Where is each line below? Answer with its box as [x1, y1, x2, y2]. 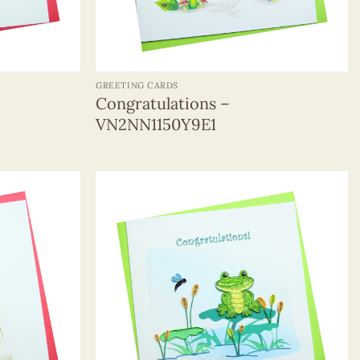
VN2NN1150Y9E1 [96, 113, 217, 134]
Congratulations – [96, 92, 231, 113]
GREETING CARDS [96, 79, 178, 91]
